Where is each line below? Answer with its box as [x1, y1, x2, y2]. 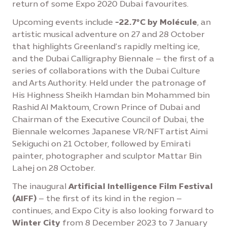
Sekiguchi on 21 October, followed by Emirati [12, 139, 191, 148]
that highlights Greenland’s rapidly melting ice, [12, 42, 200, 51]
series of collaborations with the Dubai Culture [12, 66, 200, 75]
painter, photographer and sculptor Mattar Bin [12, 151, 202, 161]
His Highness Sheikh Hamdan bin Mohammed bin [12, 90, 210, 100]
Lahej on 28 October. [12, 163, 95, 173]
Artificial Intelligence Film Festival [68, 181, 213, 191]
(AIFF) [12, 194, 36, 203]
